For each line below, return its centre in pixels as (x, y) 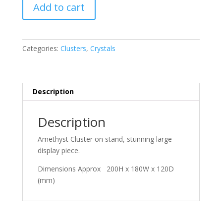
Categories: (41, 48)
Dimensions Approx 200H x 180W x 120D (106, 168)
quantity (34, 11)
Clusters (73, 48)
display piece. (58, 150)
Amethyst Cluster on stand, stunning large (105, 139)
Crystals (103, 48)
